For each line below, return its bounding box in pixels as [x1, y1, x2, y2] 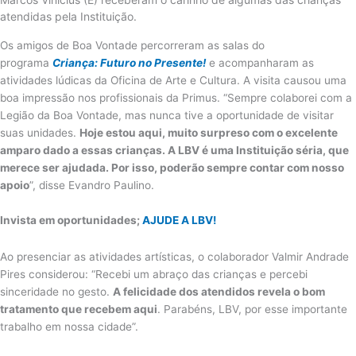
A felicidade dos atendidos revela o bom [113, 284, 325, 298]
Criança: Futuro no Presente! [52, 56, 206, 69]
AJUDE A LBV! [142, 213, 216, 226]
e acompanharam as [206, 56, 314, 69]
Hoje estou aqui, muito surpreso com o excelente [79, 126, 338, 139]
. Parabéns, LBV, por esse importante [157, 302, 347, 315]
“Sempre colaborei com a [223, 91, 352, 104]
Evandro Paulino [68, 178, 151, 192]
